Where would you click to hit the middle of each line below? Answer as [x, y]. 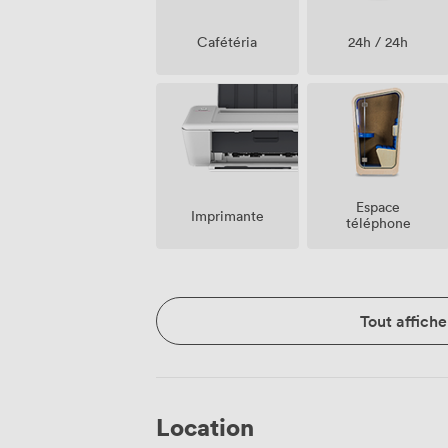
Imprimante [227, 216]
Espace [378, 207]
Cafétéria [227, 42]
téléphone [378, 223]
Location [205, 427]
